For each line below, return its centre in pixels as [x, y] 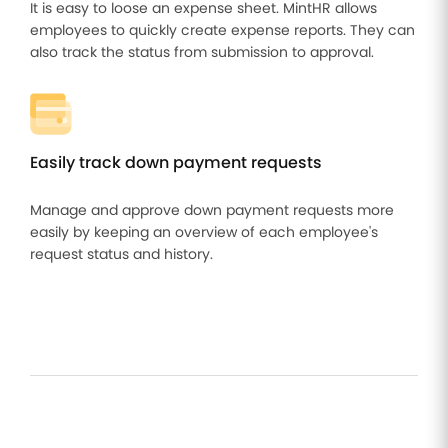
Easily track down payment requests [176, 162]
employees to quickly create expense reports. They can [222, 30]
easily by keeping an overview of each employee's [204, 232]
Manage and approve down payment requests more [212, 210]
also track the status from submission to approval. [202, 52]
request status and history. [121, 254]
